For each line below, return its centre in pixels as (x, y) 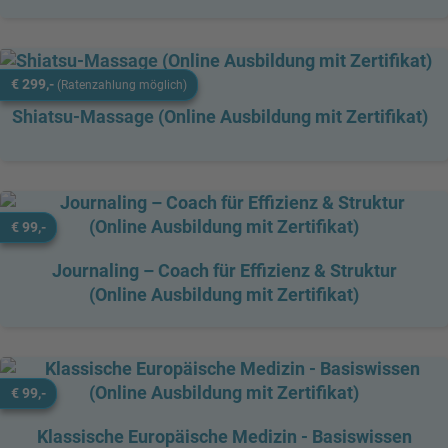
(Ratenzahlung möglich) (121, 85)
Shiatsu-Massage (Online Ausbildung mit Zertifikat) (220, 116)
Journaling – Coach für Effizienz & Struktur (224, 270)
